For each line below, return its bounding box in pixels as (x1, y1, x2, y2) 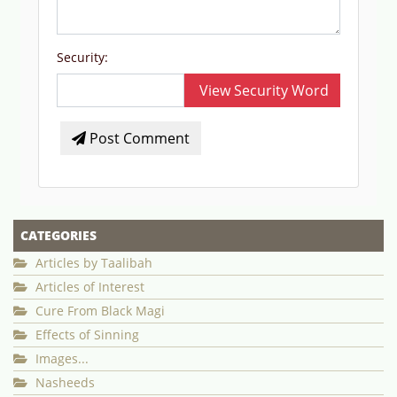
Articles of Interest (32, 278, 144, 296)
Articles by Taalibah (32, 254, 152, 272)
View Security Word (196, 81, 329, 101)
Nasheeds (32, 374, 95, 392)
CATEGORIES (20, 227, 97, 245)
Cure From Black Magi (32, 302, 165, 320)
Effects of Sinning (32, 326, 139, 344)
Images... (32, 350, 89, 368)
